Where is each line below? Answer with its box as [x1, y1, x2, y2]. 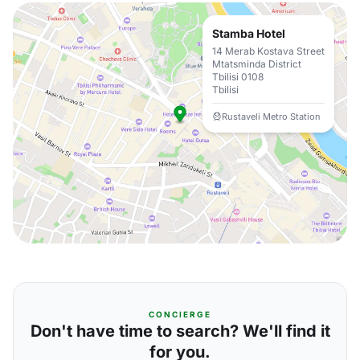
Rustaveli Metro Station [222, 111, 321, 122]
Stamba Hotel [212, 27, 285, 40]
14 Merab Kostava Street [212, 45, 325, 57]
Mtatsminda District [212, 58, 301, 70]
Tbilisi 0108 [212, 71, 264, 83]
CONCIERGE [149, 309, 211, 319]
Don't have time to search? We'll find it [30, 321, 330, 341]
